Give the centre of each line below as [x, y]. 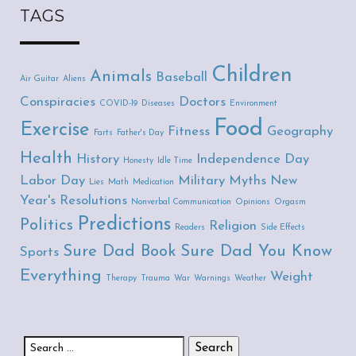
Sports [39, 253]
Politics [46, 226]
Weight [292, 277]
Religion [233, 226]
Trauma [155, 279]
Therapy [121, 279]
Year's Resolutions [74, 201]
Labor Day [52, 181]
